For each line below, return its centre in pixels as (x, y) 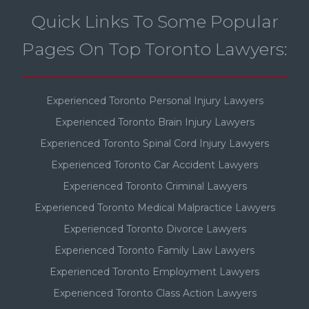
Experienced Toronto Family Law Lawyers (154, 250)
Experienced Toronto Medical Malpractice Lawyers (154, 207)
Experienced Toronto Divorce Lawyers (154, 229)
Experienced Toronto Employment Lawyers (154, 271)
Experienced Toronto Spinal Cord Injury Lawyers (154, 143)
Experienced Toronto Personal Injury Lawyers (154, 100)
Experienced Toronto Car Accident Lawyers (154, 165)
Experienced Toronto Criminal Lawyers (154, 186)
